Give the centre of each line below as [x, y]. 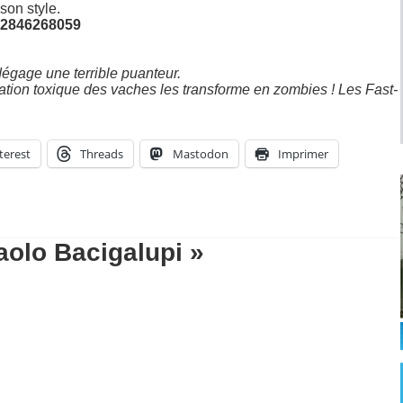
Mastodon [201, 153]
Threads [102, 153]
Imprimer [303, 153]
